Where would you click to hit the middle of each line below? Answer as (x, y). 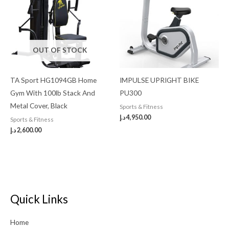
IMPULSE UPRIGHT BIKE (159, 80)
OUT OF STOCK (60, 50)
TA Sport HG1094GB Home (53, 80)
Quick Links (39, 199)
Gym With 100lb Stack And (53, 93)
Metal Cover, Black (39, 106)
